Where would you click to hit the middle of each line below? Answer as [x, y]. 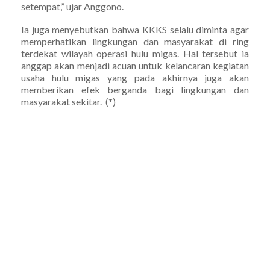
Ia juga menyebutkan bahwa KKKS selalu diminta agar [135, 29]
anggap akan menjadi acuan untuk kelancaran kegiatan [135, 65]
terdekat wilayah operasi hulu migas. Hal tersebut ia [135, 53]
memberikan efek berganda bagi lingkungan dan [135, 89]
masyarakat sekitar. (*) [68, 101]
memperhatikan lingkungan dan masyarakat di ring [135, 41]
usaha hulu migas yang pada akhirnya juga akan [135, 77]
